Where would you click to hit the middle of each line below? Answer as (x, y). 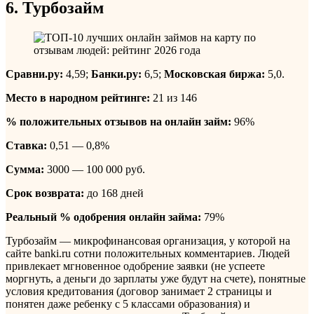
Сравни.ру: (34, 74)
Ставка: (26, 145)
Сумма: (25, 169)
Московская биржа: (214, 74)
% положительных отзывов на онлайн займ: (118, 121)
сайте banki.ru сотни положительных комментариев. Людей (148, 253)
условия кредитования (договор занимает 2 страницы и (139, 291)
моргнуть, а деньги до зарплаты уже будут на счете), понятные (156, 278)
